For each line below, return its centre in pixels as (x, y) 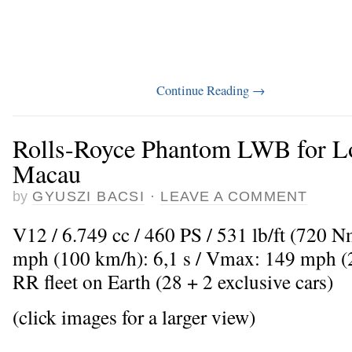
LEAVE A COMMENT (234, 197)
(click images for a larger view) (134, 316)
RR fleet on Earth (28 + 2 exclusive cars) (173, 281)
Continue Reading (204, 90)
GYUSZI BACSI (89, 197)
